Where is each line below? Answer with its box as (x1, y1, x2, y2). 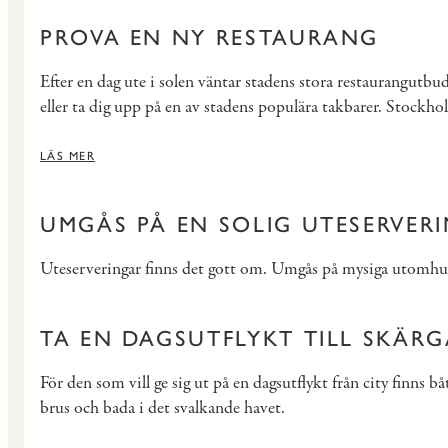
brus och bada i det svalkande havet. (40, 395, 285, 421)
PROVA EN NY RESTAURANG (40, 24, 380, 52)
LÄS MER (40, 149, 96, 164)
